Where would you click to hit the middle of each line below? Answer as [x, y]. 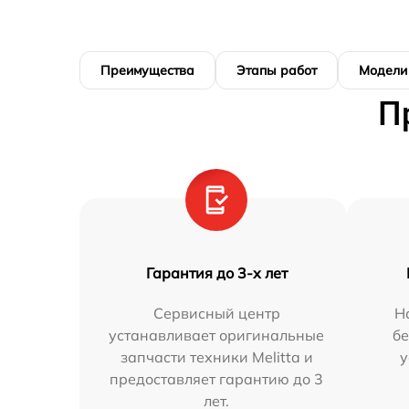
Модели [383, 70]
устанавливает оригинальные [217, 335]
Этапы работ [277, 70]
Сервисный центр [216, 313]
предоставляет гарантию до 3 [217, 379]
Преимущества [147, 70]
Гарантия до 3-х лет [216, 273]
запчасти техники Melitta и [216, 357]
